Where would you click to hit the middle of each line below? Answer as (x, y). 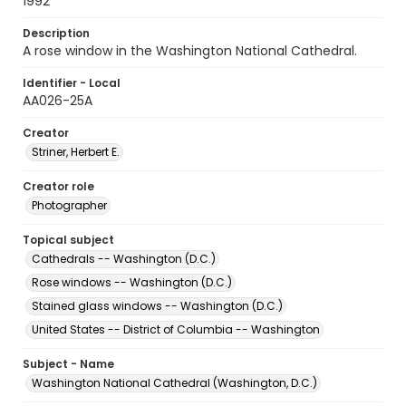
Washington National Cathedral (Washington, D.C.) (174, 383)
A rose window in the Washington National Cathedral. (190, 51)
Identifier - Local (72, 83)
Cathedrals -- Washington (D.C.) (124, 259)
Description (56, 33)
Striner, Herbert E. (76, 152)
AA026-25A (58, 101)
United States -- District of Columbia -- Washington (176, 329)
